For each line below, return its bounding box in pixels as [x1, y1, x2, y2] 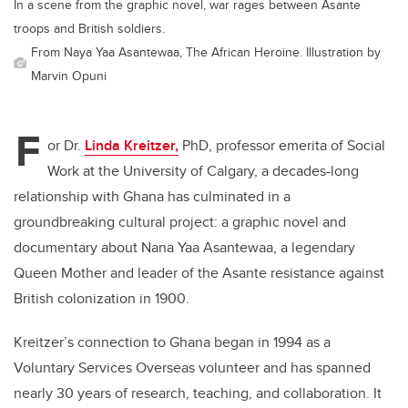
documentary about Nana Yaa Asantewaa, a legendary [14, 237, 355, 259]
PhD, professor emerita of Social [178, 135, 385, 157]
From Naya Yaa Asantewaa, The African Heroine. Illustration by [31, 42, 381, 62]
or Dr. [47, 135, 85, 157]
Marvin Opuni [31, 66, 107, 86]
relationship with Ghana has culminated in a [14, 186, 291, 208]
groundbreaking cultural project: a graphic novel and [14, 211, 346, 233]
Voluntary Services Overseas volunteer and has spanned [14, 357, 371, 379]
